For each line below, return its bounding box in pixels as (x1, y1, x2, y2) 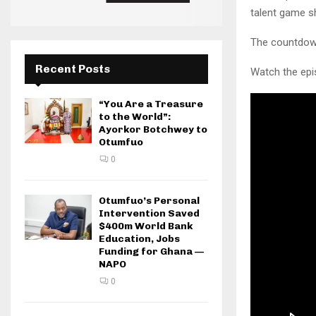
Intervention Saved (99, 207, 200, 220)
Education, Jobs (99, 233, 180, 245)
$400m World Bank (99, 220, 193, 233)
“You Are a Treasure (99, 98, 203, 111)
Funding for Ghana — (99, 245, 204, 258)
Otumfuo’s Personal (99, 195, 200, 207)
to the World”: (99, 111, 171, 123)
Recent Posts (35, 62, 110, 76)
